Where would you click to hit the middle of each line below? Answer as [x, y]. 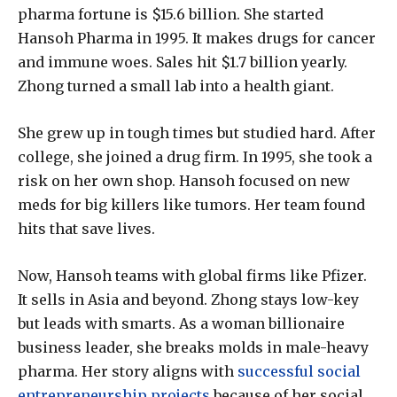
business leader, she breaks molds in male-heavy [193, 348]
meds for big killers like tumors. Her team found [191, 205]
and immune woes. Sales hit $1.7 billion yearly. [183, 62]
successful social [299, 372]
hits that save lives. [86, 229]
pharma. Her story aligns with [126, 372]
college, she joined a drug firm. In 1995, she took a [195, 157]
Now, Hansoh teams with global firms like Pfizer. [192, 276]
